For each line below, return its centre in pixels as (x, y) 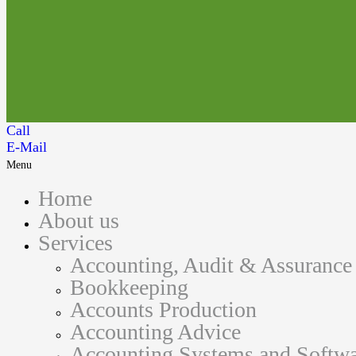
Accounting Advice (155, 332)
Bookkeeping (129, 288)
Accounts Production (163, 310)
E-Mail (27, 147)
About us (79, 221)
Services (75, 243)
